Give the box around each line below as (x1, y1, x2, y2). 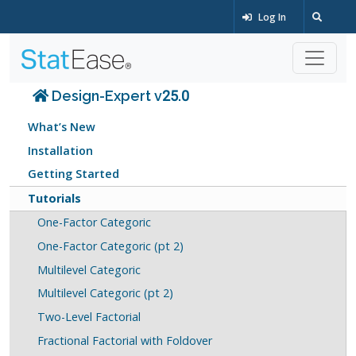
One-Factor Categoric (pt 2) (37, 238, 184, 254)
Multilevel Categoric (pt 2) (37, 285, 173, 301)
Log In (256, 10, 286, 24)
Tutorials (28, 190, 82, 206)
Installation (28, 142, 94, 158)
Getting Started (28, 166, 120, 182)
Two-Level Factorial (37, 308, 141, 324)
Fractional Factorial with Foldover (37, 332, 212, 348)
